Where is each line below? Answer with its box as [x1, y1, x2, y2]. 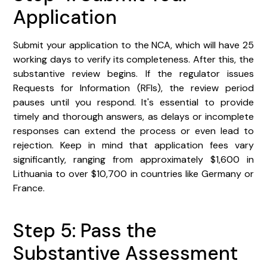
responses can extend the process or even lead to [13, 124, 254, 137]
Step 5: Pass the [13, 218, 157, 243]
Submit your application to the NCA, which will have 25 [13, 38, 254, 51]
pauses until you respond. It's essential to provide [13, 95, 254, 108]
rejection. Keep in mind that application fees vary [13, 138, 254, 151]
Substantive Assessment [13, 240, 238, 266]
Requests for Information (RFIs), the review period [13, 81, 254, 94]
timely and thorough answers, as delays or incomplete [13, 110, 254, 123]
